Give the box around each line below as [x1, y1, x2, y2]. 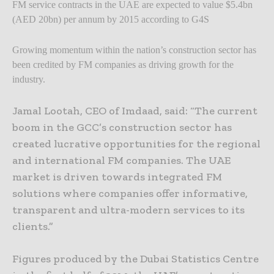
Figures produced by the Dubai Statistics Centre [12, 251, 259, 265]
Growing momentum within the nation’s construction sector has [12, 44, 256, 55]
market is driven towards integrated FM [12, 169, 222, 183]
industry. [12, 73, 45, 84]
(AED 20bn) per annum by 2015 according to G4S [12, 13, 209, 24]
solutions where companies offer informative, [12, 186, 248, 200]
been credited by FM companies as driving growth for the [12, 59, 234, 70]
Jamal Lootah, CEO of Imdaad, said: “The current [12, 103, 257, 117]
